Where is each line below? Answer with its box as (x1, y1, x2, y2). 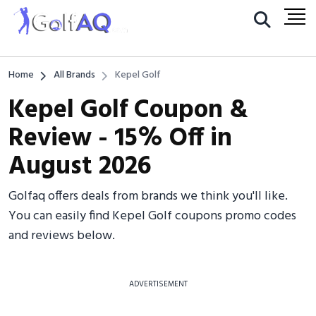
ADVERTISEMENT (128, 278, 188, 291)
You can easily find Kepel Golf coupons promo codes (8, 206, 296, 226)
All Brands (54, 67, 95, 83)
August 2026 (8, 147, 151, 188)
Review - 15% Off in (8, 119, 232, 159)
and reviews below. (8, 226, 115, 246)
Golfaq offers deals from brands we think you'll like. (8, 186, 288, 207)
